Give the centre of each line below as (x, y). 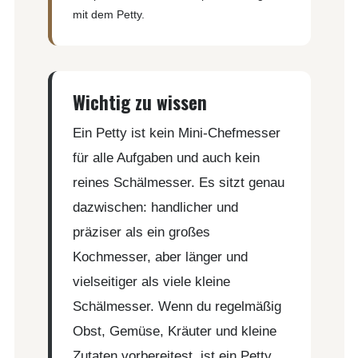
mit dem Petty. (108, 14)
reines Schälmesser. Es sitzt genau (178, 182)
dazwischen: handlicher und (155, 207)
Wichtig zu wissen (139, 102)
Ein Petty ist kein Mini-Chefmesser (176, 132)
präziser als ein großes (141, 231)
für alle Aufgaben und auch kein (166, 157)
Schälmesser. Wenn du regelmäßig (177, 306)
